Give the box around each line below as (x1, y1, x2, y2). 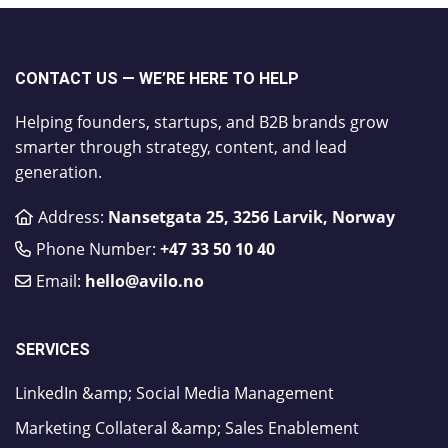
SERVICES (15, 339, 90, 359)
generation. (15, 160, 102, 183)
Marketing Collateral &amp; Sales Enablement (15, 416, 359, 439)
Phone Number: (35, 237, 160, 260)
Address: (37, 205, 108, 228)
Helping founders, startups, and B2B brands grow (15, 110, 388, 133)
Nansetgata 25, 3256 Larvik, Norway (107, 205, 395, 228)
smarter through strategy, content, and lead (15, 135, 347, 158)
